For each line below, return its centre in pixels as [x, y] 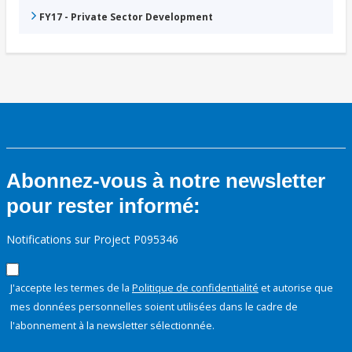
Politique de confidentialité [195, 288]
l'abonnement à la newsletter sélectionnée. [112, 326]
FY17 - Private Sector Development [126, 17]
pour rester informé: [103, 206]
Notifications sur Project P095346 [92, 240]
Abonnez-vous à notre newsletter [166, 181]
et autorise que [296, 288]
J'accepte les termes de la [71, 288]
